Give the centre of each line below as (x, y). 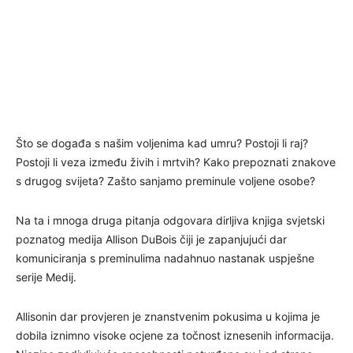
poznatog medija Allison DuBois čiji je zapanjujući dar (151, 240)
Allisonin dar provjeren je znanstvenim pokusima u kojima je (168, 317)
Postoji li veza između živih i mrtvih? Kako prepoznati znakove (176, 162)
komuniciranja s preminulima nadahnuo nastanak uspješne (165, 258)
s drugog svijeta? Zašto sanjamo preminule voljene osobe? (165, 181)
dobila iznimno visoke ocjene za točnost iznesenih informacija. (175, 336)
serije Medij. (46, 277)
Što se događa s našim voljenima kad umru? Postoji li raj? (162, 143)
